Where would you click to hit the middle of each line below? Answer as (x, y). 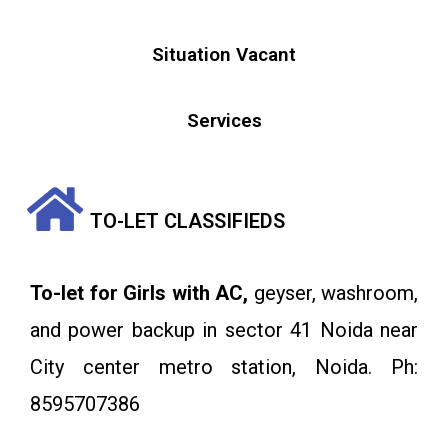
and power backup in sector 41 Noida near (224, 330)
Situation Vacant (224, 55)
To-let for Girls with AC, (139, 293)
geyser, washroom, (333, 293)
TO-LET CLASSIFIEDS (187, 221)
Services (224, 121)
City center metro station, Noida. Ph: (224, 367)
